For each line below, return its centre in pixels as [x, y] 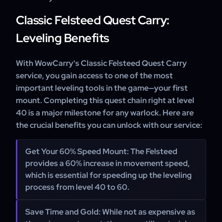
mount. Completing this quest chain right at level [105, 100]
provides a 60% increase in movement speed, [108, 163]
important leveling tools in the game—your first [102, 88]
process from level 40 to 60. [77, 187]
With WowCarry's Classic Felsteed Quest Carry [101, 63]
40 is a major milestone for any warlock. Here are [105, 113]
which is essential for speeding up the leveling [109, 175]
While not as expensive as [148, 212]
